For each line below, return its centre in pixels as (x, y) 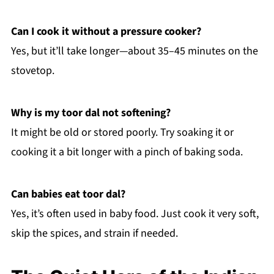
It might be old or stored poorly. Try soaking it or (122, 133)
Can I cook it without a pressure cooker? (106, 32)
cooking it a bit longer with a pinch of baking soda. (127, 152)
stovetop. (32, 71)
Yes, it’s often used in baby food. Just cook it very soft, (135, 214)
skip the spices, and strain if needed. (94, 234)
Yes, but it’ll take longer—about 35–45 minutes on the (134, 51)
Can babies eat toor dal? (68, 194)
